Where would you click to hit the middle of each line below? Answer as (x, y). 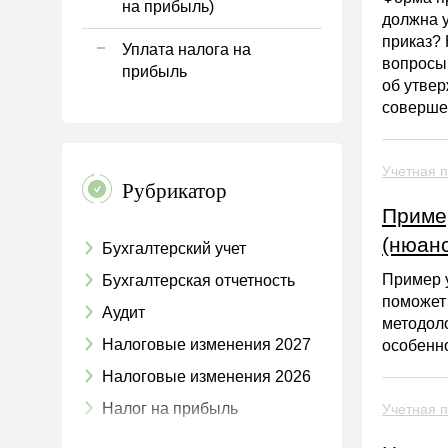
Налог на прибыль (170, 408)
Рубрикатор (174, 190)
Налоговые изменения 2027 (206, 344)
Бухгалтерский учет (174, 248)
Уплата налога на (186, 49)
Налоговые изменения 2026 (206, 376)
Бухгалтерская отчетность (198, 280)
